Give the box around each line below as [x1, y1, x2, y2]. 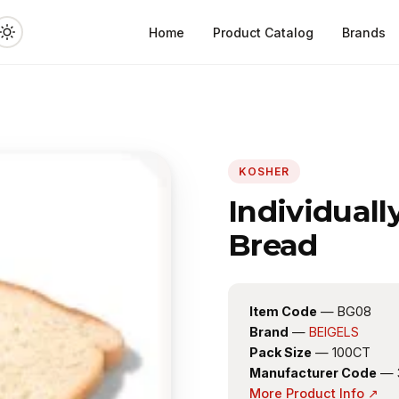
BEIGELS [309, 324, 359, 339]
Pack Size [249, 345, 312, 360]
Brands [341, 25, 386, 40]
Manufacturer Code [249, 365, 377, 380]
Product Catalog [212, 25, 313, 40]
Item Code [249, 304, 317, 319]
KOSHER [239, 165, 289, 178]
